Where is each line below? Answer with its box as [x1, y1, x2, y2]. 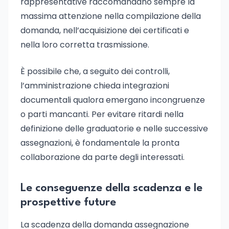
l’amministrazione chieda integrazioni [20, 80, 169, 91]
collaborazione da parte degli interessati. [20, 151, 185, 163]
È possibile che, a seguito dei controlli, [20, 65, 170, 77]
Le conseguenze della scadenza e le [20, 182, 202, 194]
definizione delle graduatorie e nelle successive [20, 123, 208, 134]
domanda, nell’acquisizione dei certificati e [20, 25, 189, 36]
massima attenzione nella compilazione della [20, 10, 201, 22]
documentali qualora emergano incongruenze [20, 94, 205, 106]
